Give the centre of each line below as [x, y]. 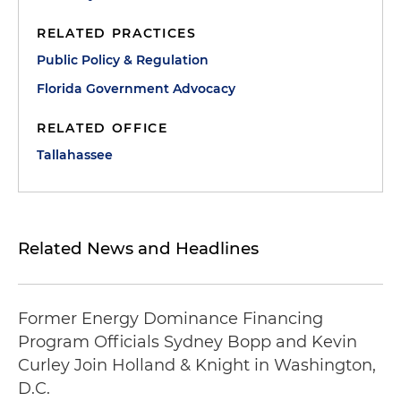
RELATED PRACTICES [117, 33]
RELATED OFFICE [102, 128]
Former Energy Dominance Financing [171, 319]
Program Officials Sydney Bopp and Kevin [188, 342]
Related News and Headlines [138, 248]
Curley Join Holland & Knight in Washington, [197, 365]
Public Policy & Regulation [123, 60]
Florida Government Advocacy [136, 89]
